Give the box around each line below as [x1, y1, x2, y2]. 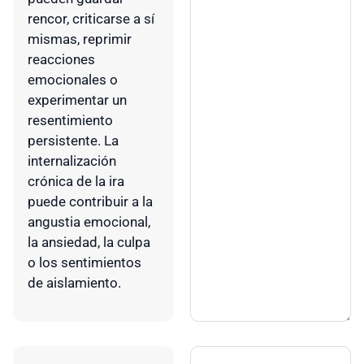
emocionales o [28, 71, 118, 89]
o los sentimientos [28, 254, 141, 271]
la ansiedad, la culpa [28, 234, 150, 251]
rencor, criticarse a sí [28, 11, 154, 28]
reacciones [28, 51, 95, 68]
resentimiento [28, 112, 113, 129]
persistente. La [28, 132, 119, 149]
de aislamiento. [28, 275, 121, 292]
